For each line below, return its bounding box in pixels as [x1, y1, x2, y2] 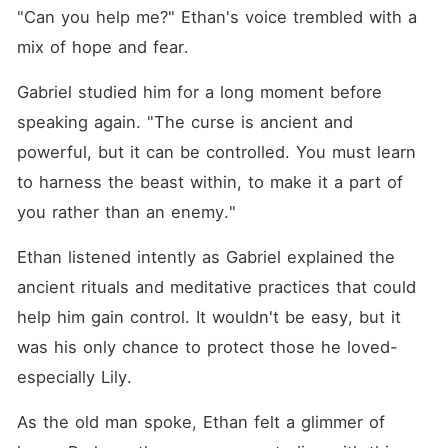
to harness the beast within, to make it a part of [16, 172, 403, 192]
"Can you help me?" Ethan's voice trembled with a [16, 7, 417, 27]
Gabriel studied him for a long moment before [16, 82, 382, 102]
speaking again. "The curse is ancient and [16, 112, 353, 132]
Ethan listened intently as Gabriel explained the [16, 247, 395, 267]
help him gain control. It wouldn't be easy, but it [16, 307, 401, 327]
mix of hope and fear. [16, 37, 189, 57]
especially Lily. [16, 367, 132, 387]
